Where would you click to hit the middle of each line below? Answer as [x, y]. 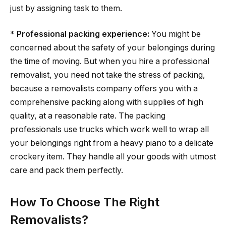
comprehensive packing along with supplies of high [107, 102]
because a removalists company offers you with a [104, 89]
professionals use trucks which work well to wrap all [109, 130]
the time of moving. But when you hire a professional [110, 62]
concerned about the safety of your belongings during [112, 48]
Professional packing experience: [83, 34]
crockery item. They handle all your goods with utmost [113, 157]
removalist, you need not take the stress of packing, [108, 75]
